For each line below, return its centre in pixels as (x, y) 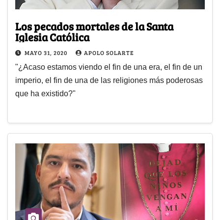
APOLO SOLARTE (109, 53)
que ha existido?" (45, 94)
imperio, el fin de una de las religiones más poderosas (109, 81)
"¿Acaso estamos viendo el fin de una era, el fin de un (109, 67)
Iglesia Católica (52, 37)
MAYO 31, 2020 (47, 53)
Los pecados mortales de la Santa (94, 26)
